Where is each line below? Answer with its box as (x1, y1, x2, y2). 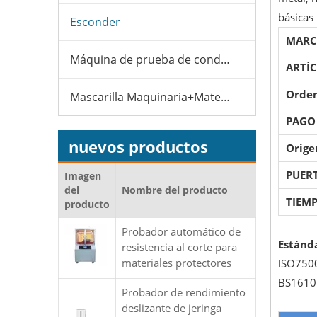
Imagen (64, 169, 101, 183)
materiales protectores (122, 255, 231, 270)
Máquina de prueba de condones (221, 52, 230, 67)
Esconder (70, 14, 120, 30)
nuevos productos (69, 136, 208, 157)
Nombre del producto (122, 183, 228, 197)
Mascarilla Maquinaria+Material (221, 89, 230, 105)
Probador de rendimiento (122, 285, 246, 299)
